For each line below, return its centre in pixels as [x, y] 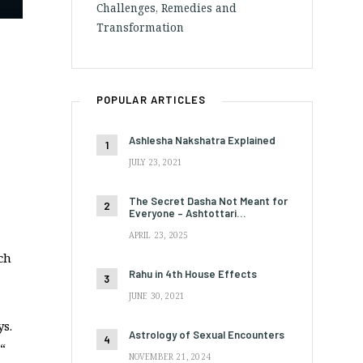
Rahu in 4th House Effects [192, 273]
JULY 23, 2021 [156, 162]
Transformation [140, 27]
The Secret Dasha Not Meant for [208, 201]
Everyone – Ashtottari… [187, 213]
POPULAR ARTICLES [151, 99]
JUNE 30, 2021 [157, 295]
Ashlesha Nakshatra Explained [202, 140]
